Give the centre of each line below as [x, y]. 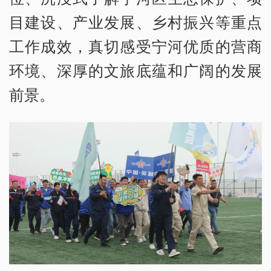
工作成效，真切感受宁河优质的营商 [135, 46]
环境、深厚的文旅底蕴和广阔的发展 [135, 70]
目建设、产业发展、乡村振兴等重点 [135, 22]
